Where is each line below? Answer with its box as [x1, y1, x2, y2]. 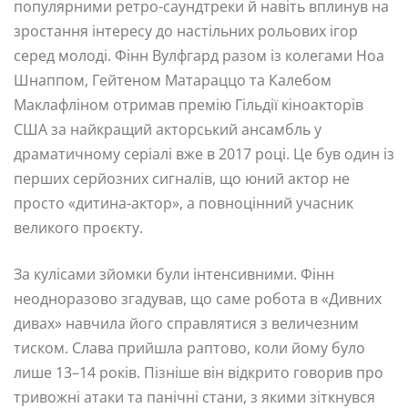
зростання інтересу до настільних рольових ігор [14, 21, 358, 42]
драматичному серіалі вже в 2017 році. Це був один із [14, 144, 394, 165]
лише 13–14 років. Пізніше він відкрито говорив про [14, 362, 383, 383]
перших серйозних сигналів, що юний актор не [14, 168, 350, 189]
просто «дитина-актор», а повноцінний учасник [14, 193, 353, 214]
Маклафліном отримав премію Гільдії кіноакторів [14, 95, 363, 116]
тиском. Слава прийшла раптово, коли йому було [14, 338, 365, 359]
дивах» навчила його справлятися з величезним [14, 313, 359, 334]
